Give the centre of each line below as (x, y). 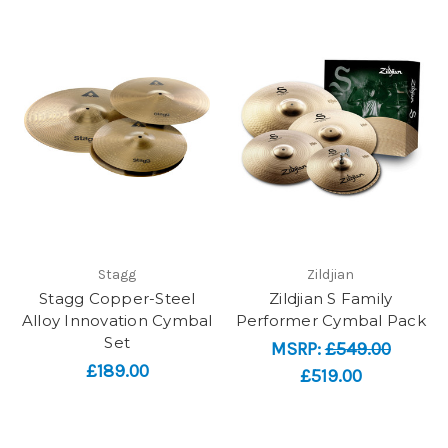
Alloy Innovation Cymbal (117, 320)
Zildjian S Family (331, 298)
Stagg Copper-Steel (117, 298)
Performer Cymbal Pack (330, 320)
